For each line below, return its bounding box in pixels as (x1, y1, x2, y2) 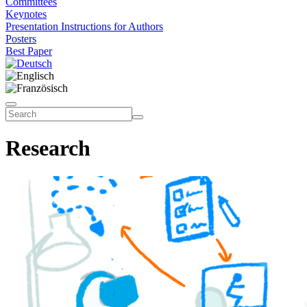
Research (5, 136, 90, 161)
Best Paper (5, 45, 52, 57)
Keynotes (5, 8, 47, 20)
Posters (5, 33, 36, 45)
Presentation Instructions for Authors (5, 21, 163, 32)
